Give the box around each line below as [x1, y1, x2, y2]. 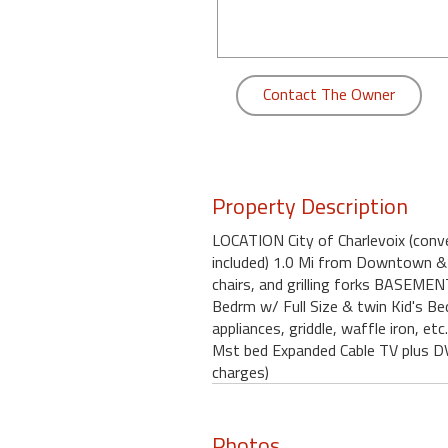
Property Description [212, 189, 408, 223]
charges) [212, 360, 269, 384]
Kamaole [12, 55, 71, 79]
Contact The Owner [263, 82, 395, 106]
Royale [12, 99, 58, 123]
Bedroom [12, 187, 74, 211]
